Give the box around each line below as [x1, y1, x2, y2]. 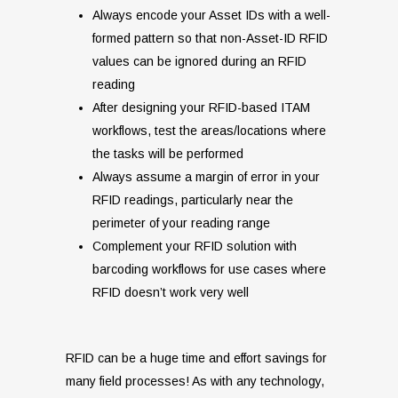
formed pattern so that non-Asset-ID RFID [92, 31, 328, 46]
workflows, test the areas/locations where [92, 123, 326, 139]
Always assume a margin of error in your [92, 170, 320, 185]
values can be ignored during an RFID [92, 54, 306, 69]
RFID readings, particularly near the [92, 193, 293, 208]
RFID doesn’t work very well [92, 285, 249, 300]
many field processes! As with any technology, [66, 374, 324, 389]
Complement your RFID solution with [92, 239, 297, 254]
